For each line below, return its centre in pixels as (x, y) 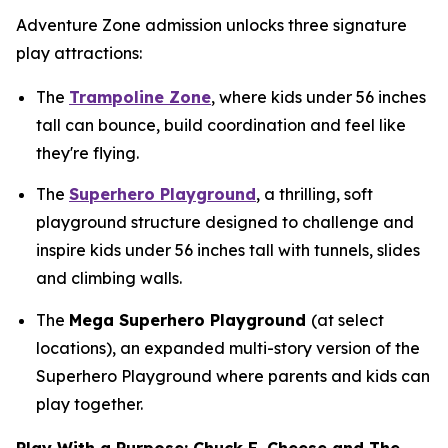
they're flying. (87, 153)
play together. (89, 403)
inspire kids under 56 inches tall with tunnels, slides (228, 250)
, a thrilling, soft (314, 194)
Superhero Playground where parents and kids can (233, 375)
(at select (347, 319)
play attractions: (79, 53)
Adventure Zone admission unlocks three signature (211, 25)
